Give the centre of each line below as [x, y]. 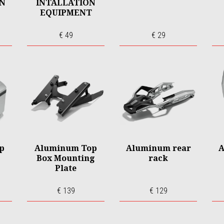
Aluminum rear [158, 148]
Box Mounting [66, 158]
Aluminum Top [66, 148]
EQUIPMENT [66, 12]
